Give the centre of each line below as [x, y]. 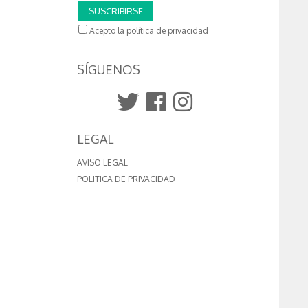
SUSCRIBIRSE [116, 11]
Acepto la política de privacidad [148, 31]
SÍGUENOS [109, 70]
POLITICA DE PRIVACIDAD [126, 179]
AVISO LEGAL [102, 163]
